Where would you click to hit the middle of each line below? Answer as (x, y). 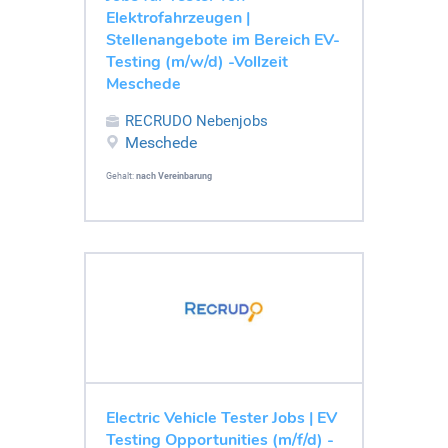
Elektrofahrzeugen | (178, 17)
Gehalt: (121, 175)
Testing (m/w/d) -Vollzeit (197, 61)
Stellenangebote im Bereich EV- (223, 39)
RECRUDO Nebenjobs (196, 120)
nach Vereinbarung (174, 175)
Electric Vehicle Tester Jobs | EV (221, 417)
